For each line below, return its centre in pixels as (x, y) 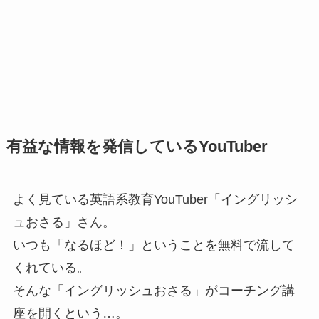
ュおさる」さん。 (64, 222)
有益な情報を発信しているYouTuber (137, 146)
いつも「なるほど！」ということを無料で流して (153, 245)
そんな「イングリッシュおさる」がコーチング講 (153, 290)
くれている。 (51, 267)
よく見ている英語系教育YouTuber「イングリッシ (155, 199)
